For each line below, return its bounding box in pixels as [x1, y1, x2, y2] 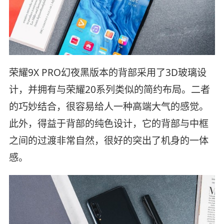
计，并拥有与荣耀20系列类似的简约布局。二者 [8, 83, 210, 96]
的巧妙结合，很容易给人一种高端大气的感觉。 [8, 100, 208, 113]
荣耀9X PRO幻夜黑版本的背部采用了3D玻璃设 [8, 66, 206, 79]
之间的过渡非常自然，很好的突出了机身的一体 [8, 134, 208, 147]
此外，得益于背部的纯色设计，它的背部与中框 [8, 117, 208, 130]
